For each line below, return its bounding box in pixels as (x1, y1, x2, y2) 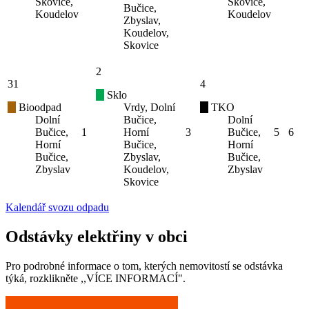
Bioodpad (16, 101, 61, 114)
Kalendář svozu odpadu (6, 201, 109, 214)
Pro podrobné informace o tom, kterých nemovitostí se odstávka (6, 259, 283, 272)
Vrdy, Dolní (123, 101, 175, 114)
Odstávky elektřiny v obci (6, 228, 188, 246)
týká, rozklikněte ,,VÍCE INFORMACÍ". (6, 272, 186, 284)
